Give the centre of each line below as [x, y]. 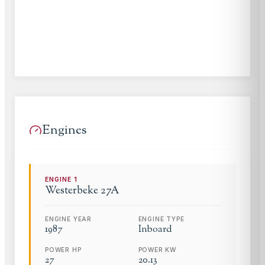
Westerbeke [72, 190]
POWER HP [63, 250]
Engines [64, 130]
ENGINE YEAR [69, 219]
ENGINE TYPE [161, 219]
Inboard [155, 230]
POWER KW [157, 250]
